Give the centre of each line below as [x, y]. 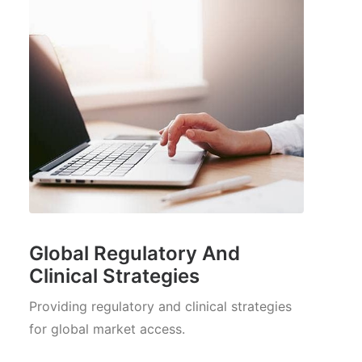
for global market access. [107, 329]
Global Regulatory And [135, 253]
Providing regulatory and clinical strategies [160, 306]
